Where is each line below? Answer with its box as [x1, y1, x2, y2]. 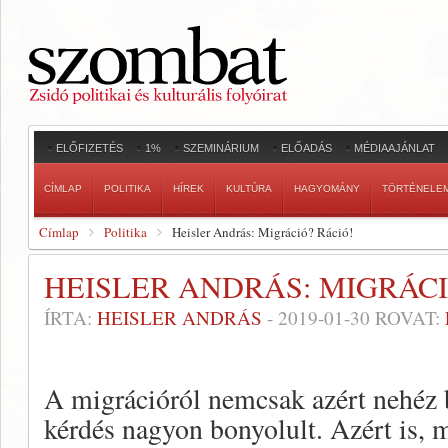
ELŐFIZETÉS [56, 142, 123, 154]
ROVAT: [370, 305, 445, 330]
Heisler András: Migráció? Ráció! [172, 223, 353, 241]
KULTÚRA [226, 183, 272, 194]
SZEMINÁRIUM [183, 142, 259, 154]
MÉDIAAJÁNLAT [354, 142, 435, 154]
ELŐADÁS [281, 142, 332, 154]
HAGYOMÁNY [294, 183, 360, 194]
